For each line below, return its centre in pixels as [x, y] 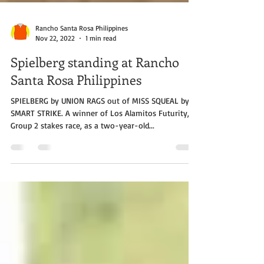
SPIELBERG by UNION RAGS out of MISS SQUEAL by [100, 148]
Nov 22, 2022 [55, 85]
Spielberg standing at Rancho [95, 109]
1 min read [101, 85]
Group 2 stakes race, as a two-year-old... [82, 172]
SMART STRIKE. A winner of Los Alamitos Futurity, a [103, 160]
